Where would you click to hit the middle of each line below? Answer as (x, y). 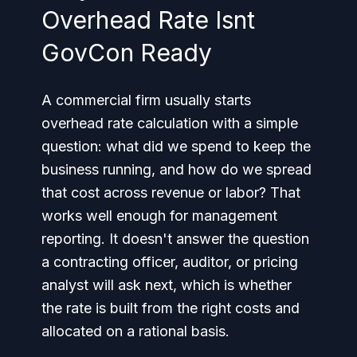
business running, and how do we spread (177, 169)
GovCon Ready (127, 53)
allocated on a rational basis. (135, 331)
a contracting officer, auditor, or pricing (170, 262)
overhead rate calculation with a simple (170, 123)
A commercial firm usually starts (146, 100)
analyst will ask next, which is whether (167, 285)
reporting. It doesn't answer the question (175, 239)
